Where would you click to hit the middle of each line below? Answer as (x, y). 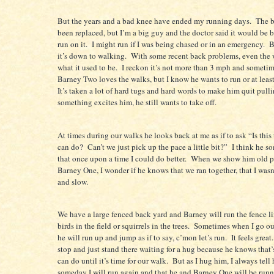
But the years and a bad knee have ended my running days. (154, 21)
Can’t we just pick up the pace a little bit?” (157, 146)
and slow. (74, 181)
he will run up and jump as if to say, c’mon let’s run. (143, 238)
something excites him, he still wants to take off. (137, 102)
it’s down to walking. (92, 56)
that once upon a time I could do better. (122, 158)
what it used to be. (88, 68)
